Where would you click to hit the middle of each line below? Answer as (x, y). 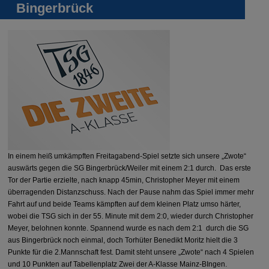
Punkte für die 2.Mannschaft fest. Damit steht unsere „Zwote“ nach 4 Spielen (131, 252)
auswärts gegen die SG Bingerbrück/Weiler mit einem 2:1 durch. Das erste (130, 168)
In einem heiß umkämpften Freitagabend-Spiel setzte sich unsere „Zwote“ (127, 156)
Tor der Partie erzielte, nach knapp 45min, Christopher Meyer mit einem (124, 180)
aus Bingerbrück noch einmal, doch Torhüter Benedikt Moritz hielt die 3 (123, 240)
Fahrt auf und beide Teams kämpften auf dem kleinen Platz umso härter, (125, 204)
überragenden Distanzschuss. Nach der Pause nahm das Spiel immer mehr (131, 192)
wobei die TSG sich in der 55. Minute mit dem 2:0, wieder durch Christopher (131, 216)
